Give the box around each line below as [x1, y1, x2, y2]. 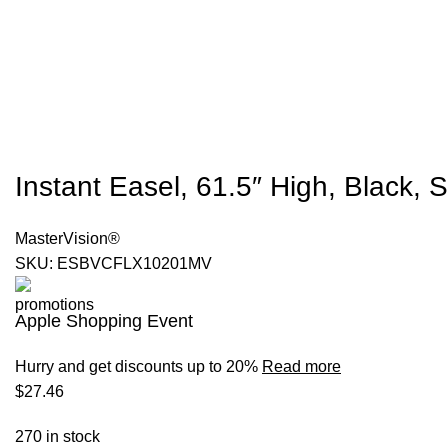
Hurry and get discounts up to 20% [15, 358, 262, 375]
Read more [262, 358, 341, 375]
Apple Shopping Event [15, 311, 193, 331]
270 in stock [15, 428, 100, 445]
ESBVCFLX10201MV [57, 255, 212, 272]
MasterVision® [15, 230, 120, 247]
